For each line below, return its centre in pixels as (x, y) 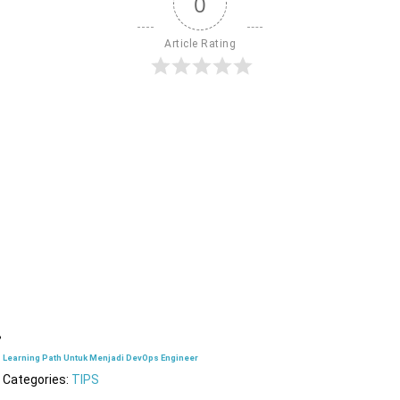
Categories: (37, 379)
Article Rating (200, 44)
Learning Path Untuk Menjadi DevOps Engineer (101, 357)
